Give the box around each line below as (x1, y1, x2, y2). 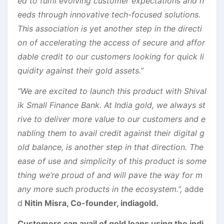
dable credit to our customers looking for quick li (17, 51, 204, 61)
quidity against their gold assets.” (17, 65, 143, 75)
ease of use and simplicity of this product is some (17, 155, 206, 166)
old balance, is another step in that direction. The (17, 141, 203, 152)
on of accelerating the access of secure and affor (17, 37, 205, 47)
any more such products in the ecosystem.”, (17, 183, 182, 194)
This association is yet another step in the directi (17, 23, 202, 33)
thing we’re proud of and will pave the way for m (17, 169, 202, 180)
